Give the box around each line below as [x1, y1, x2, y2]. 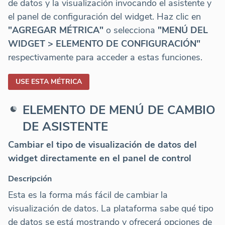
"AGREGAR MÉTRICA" [8, 24, 103, 36]
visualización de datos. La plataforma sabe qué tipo [8, 202, 213, 214]
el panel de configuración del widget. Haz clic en [8, 10, 201, 23]
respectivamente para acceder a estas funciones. [8, 51, 202, 63]
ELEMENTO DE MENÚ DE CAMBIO [22, 101, 215, 118]
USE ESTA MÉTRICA [16, 76, 82, 86]
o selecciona [103, 24, 158, 36]
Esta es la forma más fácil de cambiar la [8, 188, 168, 201]
